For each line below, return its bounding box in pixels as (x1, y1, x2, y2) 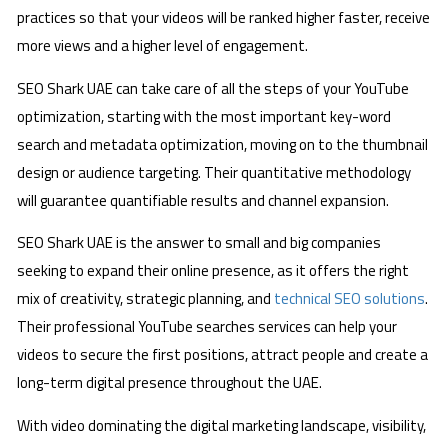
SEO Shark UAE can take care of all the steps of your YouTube (17, 76, 409, 100)
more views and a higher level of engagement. (17, 34, 308, 58)
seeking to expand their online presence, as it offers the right (17, 259, 409, 283)
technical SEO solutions (274, 287, 425, 311)
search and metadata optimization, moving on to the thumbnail (17, 132, 428, 156)
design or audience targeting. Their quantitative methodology (17, 160, 411, 184)
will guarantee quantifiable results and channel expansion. (17, 188, 389, 212)
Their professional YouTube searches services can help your (17, 315, 397, 339)
